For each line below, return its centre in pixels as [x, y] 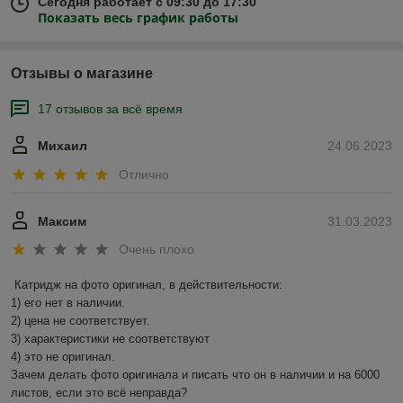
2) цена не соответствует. [81, 321]
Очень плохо [157, 250]
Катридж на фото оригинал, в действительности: [148, 285]
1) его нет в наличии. [68, 303]
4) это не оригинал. [63, 357]
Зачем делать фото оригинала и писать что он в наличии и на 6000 [195, 375]
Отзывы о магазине [82, 74]
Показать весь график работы [138, 18]
